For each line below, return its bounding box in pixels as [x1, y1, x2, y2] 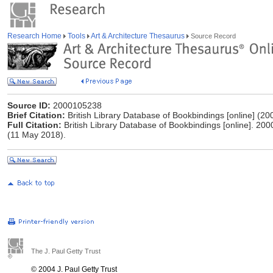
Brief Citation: [7, 110, 65, 120]
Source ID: [7, 101, 51, 110]
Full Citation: [7, 120, 62, 130]
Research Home [7, 32, 63, 40]
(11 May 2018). [7, 130, 66, 140]
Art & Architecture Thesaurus [90, 32, 186, 40]
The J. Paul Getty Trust [31, 247, 101, 255]
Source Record [189, 32, 236, 40]
